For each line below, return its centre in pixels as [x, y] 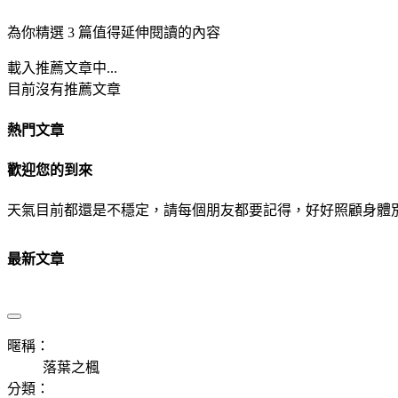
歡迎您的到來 [50, 170]
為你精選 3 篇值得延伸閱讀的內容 [114, 33]
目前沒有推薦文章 [64, 90]
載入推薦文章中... [62, 68]
